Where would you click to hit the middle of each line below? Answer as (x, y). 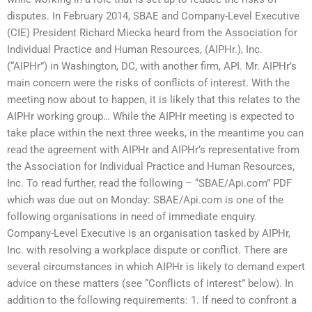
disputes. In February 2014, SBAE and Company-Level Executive (153, 16)
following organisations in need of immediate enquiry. (132, 216)
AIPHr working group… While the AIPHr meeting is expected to (151, 116)
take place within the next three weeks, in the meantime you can (155, 133)
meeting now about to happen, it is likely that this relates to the (154, 99)
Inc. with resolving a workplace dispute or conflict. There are (147, 250)
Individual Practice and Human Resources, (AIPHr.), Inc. (135, 49)
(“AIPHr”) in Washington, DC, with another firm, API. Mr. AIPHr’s (152, 66)
